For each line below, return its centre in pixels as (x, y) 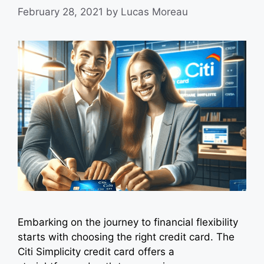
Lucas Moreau (154, 12)
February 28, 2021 (60, 12)
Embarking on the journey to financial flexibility (128, 222)
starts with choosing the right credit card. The (126, 237)
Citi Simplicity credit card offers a (96, 251)
